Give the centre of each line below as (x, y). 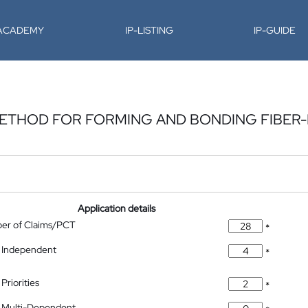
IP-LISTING (149, 30)
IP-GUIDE (275, 30)
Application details (117, 208)
